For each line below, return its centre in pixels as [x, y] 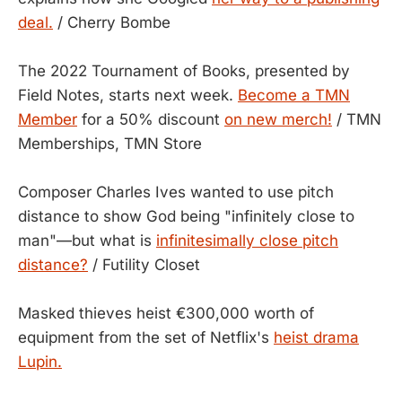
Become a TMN [294, 95]
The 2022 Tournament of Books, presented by [184, 71]
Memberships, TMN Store [110, 144]
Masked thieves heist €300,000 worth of [166, 313]
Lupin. [40, 362]
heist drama [316, 337]
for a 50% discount [151, 119]
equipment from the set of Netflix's [146, 337]
